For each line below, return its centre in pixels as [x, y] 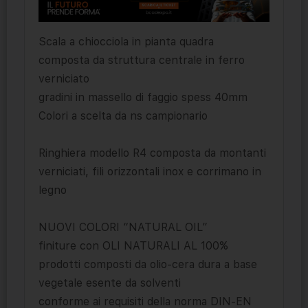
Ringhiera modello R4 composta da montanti [152, 153]
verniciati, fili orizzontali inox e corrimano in [150, 172]
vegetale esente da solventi [110, 283]
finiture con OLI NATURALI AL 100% [133, 246]
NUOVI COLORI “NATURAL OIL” [123, 228]
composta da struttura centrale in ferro [142, 60]
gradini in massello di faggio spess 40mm [143, 98]
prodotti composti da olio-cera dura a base [148, 265]
